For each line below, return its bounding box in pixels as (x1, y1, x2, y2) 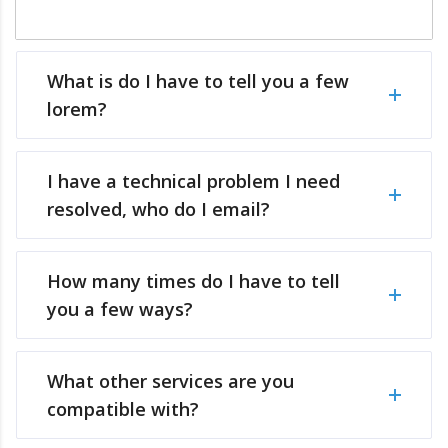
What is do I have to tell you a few (47, 69, 349, 94)
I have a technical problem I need (47, 169, 340, 194)
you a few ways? (47, 297, 193, 322)
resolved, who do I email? (47, 197, 270, 222)
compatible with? (47, 397, 199, 422)
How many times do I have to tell (47, 269, 340, 294)
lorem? (47, 97, 107, 122)
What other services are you (47, 369, 294, 394)
